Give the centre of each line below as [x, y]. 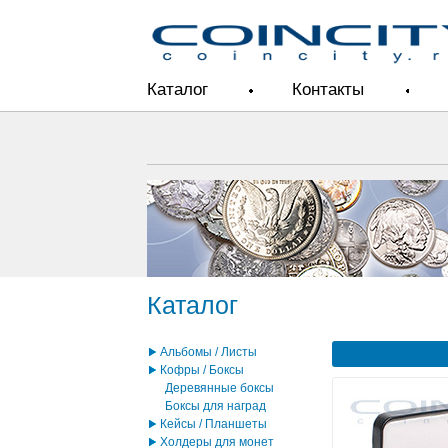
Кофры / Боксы [202, 370]
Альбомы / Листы [208, 352]
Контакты [328, 90]
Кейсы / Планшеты [213, 424]
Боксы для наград [215, 406]
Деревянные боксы [219, 388]
